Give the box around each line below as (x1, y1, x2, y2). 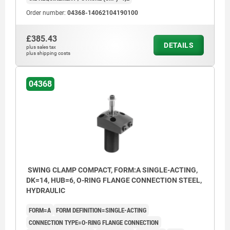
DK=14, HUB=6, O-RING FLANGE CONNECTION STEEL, (26, 176, 202, 184)
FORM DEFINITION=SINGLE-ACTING (56, 205, 146, 215)
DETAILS (164, 41, 194, 49)
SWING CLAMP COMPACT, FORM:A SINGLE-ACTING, (26, 165, 198, 174)
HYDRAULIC (26, 186, 65, 195)
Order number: (26, 9, 67, 16)
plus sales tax (26, 44, 56, 50)
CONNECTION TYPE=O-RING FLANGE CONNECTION (29, 217, 159, 227)
